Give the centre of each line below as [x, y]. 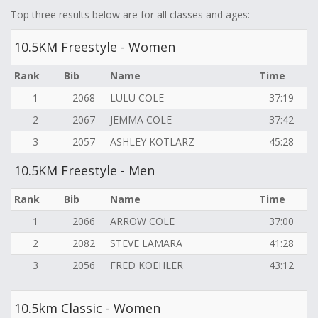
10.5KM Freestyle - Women [95, 47]
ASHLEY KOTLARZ [152, 142]
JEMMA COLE [141, 120]
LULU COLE [137, 98]
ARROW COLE [142, 221]
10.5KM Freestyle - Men [84, 171]
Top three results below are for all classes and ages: [130, 15]
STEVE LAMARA [146, 243]
